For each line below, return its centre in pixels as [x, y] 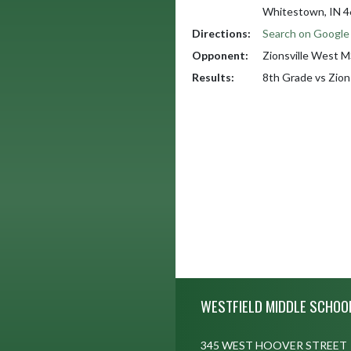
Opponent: [220, 55]
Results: [213, 77]
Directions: [221, 33]
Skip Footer [203, 285]
